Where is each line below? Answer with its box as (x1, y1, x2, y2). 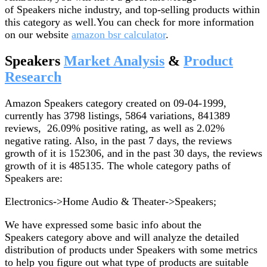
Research (5, 69, 61, 85)
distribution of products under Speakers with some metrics (5, 243, 257, 256)
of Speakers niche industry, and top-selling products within (5, 3, 260, 15)
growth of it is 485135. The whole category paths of (5, 159, 231, 172)
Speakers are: (5, 172, 63, 184)
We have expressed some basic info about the (5, 218, 201, 231)
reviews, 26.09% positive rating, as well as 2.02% (5, 122, 225, 134)
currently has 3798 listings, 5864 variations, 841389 (5, 109, 230, 122)
